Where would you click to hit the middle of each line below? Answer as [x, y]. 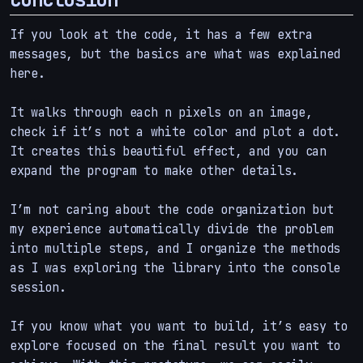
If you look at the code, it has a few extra [161, 34]
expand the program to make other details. [154, 170]
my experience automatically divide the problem [172, 228]
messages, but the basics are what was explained [175, 53]
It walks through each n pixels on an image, [161, 112]
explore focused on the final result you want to [175, 345]
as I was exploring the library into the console [175, 267]
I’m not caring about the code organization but [172, 209]
